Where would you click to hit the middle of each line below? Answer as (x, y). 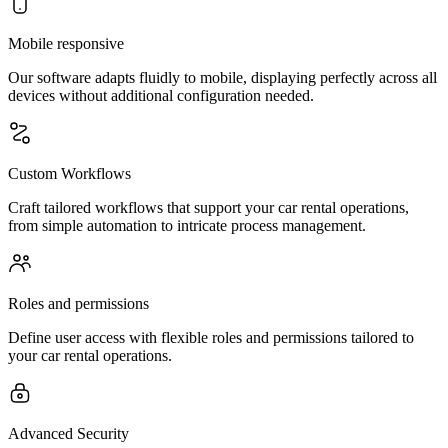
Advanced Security (68, 433)
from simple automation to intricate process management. (187, 225)
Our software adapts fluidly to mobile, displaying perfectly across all (222, 77)
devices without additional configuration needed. (161, 95)
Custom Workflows (69, 173)
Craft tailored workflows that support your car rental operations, (208, 207)
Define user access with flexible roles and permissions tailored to (211, 337)
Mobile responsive (66, 43)
